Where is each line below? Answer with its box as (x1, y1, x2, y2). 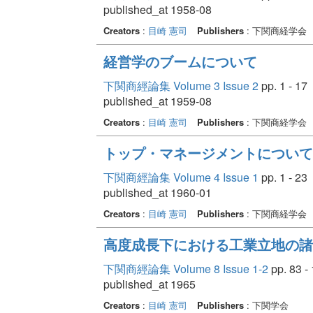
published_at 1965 (103, 275, 196, 292)
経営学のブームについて (103, 50, 257, 71)
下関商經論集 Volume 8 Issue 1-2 (103, 260, 268, 277)
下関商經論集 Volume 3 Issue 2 (103, 77, 259, 94)
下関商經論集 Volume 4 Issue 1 (103, 168, 259, 185)
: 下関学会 (243, 298, 289, 312)
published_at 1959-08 (103, 92, 212, 109)
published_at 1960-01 (103, 184, 212, 201)
